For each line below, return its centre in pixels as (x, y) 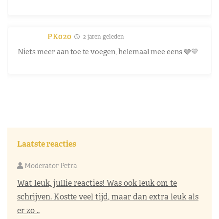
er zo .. (28, 210)
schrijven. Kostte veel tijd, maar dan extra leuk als (108, 197)
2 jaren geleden (103, 36)
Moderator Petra (50, 165)
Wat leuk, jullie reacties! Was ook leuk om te (97, 183)
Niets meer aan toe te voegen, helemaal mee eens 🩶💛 (108, 51)
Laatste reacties (47, 144)
